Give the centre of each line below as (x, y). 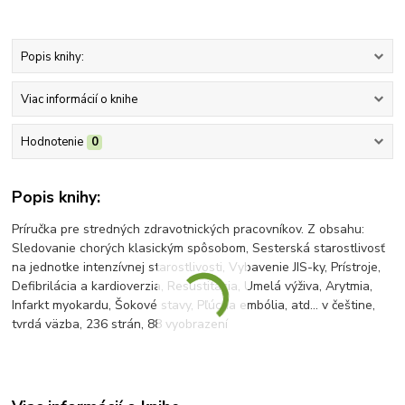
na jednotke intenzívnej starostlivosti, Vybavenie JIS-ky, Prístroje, (197, 267)
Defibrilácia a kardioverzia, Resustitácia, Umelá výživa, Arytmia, (193, 286)
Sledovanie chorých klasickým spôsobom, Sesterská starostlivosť (199, 248)
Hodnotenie (52, 142)
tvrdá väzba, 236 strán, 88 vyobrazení (120, 324)
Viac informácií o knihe (79, 99)
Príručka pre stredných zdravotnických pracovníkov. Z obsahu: (188, 229)
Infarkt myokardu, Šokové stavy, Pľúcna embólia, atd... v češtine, (194, 305)
